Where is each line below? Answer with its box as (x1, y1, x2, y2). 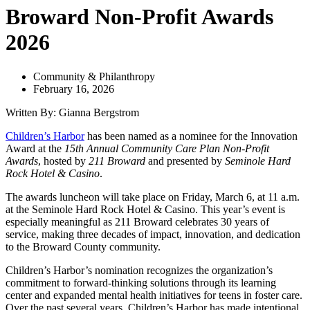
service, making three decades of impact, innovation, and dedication (6, 228, 300, 240)
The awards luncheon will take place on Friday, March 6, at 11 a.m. (6, 190, 300, 203)
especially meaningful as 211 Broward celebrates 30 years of (6, 215, 269, 228)
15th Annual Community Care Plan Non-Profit (62, 142, 269, 154)
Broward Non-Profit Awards (6, 4, 273, 30)
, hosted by (38, 154, 89, 167)
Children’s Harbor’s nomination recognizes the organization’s (6, 264, 273, 276)
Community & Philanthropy (33, 70, 155, 82)
